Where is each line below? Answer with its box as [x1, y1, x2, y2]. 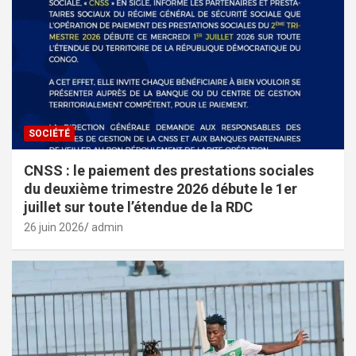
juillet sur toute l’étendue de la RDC [24, 198, 253, 215]
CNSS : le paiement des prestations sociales [24, 161, 314, 179]
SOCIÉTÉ [29, 127, 70, 139]
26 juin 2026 [24, 220, 84, 234]
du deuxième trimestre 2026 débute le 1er [24, 180, 297, 197]
